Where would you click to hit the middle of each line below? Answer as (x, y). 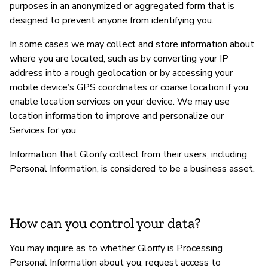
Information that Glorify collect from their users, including (128, 155)
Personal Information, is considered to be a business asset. (132, 169)
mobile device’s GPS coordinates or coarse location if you (129, 88)
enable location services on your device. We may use (120, 102)
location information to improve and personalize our (117, 116)
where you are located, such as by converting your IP (119, 59)
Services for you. (44, 131)
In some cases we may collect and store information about (132, 45)
